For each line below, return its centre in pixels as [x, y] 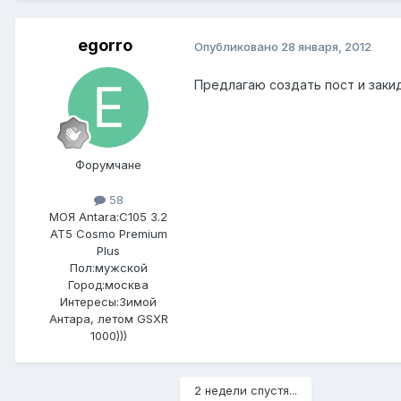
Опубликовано [238, 46]
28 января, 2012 [326, 46]
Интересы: [90, 302]
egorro [105, 46]
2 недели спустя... [246, 391]
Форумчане [108, 165]
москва [127, 285]
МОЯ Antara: [84, 217]
